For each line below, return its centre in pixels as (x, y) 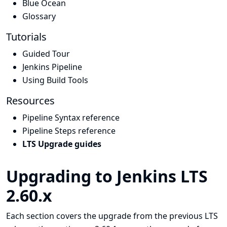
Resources (30, 101)
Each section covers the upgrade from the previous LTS (112, 216)
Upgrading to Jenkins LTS (107, 176)
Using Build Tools (55, 80)
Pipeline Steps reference (69, 131)
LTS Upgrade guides (62, 144)
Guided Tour (46, 54)
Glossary (39, 16)
